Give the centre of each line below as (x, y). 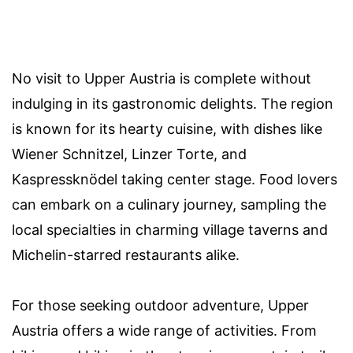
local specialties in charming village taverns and (170, 230)
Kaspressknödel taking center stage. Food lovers (175, 180)
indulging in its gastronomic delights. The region (173, 104)
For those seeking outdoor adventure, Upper (160, 306)
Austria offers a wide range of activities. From (164, 331)
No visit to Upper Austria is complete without (162, 79)
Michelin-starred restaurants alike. (126, 255)
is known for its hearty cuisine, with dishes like (167, 129)
